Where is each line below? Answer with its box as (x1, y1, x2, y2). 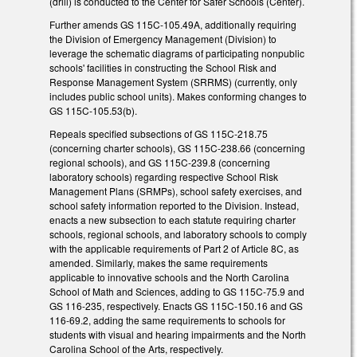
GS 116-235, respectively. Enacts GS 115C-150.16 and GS (49, 298, 303, 312)
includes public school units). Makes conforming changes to (49, 88, 307, 103)
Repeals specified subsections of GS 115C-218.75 (49, 126, 268, 140)
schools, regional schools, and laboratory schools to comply (49, 226, 307, 241)
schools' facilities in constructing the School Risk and (49, 60, 277, 74)
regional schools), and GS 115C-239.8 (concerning (49, 155, 270, 169)
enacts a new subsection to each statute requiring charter (49, 212, 296, 226)
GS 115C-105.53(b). (49, 103, 137, 117)
